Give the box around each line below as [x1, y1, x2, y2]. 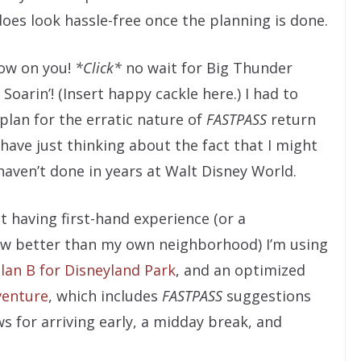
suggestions [222, 286, 311, 306]
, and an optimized [176, 260, 305, 280]
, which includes [48, 286, 162, 306]
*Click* [75, 58, 122, 78]
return [267, 110, 316, 130]
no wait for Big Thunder [122, 58, 293, 78]
